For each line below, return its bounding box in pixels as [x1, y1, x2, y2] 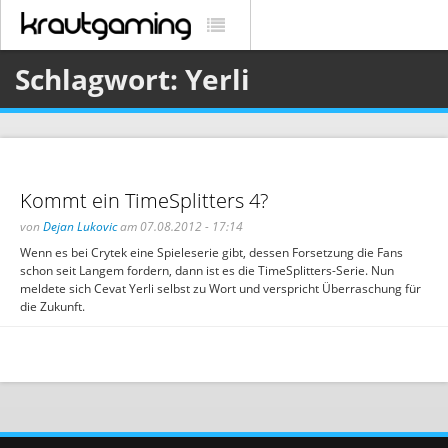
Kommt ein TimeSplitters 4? [20, 187, 268, 214]
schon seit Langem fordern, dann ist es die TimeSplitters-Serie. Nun [20, 262, 394, 279]
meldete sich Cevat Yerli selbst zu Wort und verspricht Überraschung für [20, 280, 421, 297]
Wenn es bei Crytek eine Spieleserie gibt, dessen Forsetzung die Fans [20, 244, 403, 261]
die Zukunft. [20, 298, 85, 315]
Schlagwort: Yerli [15, 60, 250, 98]
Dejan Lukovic [43, 218, 117, 235]
